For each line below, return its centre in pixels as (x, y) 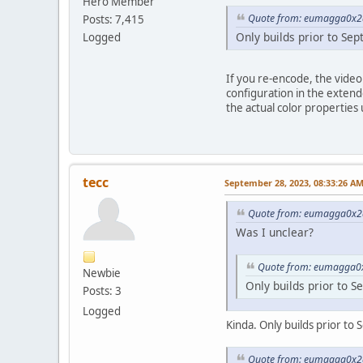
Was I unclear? (275, 232)
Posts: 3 (102, 291)
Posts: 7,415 (113, 19)
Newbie (102, 273)
